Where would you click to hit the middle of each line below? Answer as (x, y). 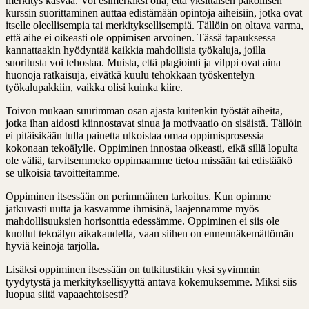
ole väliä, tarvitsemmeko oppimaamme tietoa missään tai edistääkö (149, 160)
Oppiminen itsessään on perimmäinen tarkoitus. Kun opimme (138, 196)
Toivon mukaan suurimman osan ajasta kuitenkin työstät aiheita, (144, 110)
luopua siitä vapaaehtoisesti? (67, 294)
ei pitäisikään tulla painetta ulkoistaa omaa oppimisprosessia (135, 135)
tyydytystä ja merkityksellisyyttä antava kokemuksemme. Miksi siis (151, 281)
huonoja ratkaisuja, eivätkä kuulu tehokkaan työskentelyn (130, 74)
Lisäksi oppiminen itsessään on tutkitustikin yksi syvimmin (133, 269)
